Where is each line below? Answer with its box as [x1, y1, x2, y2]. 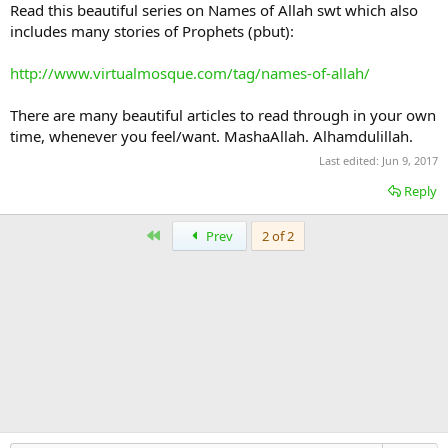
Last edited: [319, 152, 382, 168]
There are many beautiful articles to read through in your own [10, 105, 436, 126]
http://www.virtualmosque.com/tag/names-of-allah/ [10, 63, 370, 84]
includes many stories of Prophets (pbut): [10, 21, 294, 42]
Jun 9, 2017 [382, 152, 438, 168]
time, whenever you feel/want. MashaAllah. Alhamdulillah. [10, 126, 413, 147]
